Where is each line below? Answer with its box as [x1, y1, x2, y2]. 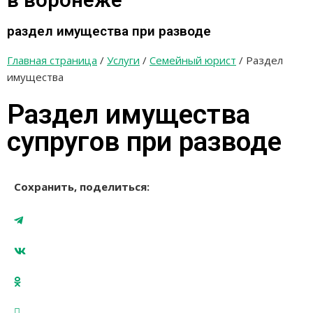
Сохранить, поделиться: [14, 180, 152, 194]
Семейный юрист [150, 53, 236, 68]
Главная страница [7, 53, 97, 68]
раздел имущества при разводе [7, 23, 211, 40]
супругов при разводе [7, 126, 282, 159]
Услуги [107, 53, 140, 68]
